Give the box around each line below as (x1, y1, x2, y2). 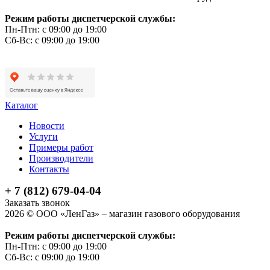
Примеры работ (29, 142, 93, 153)
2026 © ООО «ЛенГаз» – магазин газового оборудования (5, 209, 242, 219)
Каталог (5, 100, 38, 111)
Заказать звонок (5, 198, 70, 209)
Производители (29, 153, 93, 164)
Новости (29, 121, 64, 131)
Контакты (29, 164, 69, 175)
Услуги (29, 131, 58, 142)
